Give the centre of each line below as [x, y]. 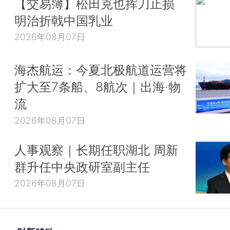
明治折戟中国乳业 [64, 20]
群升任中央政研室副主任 [82, 167]
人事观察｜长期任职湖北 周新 [96, 150]
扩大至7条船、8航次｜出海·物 [98, 87]
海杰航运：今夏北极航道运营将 [101, 70]
